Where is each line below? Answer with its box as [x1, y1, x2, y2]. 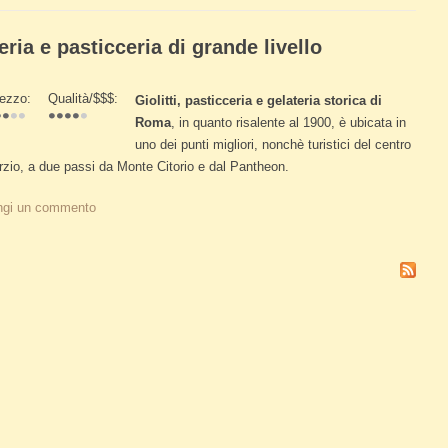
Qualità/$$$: [48, 91, 122, 106]
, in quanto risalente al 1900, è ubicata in [171, 115, 406, 130]
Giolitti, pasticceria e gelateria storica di [135, 93, 382, 108]
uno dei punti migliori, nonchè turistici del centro [135, 137, 411, 152]
